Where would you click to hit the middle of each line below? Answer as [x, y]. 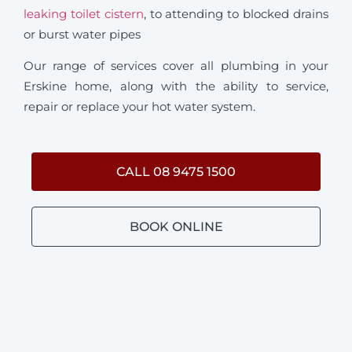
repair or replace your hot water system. [139, 107]
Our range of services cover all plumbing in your [176, 66]
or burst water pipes [82, 34]
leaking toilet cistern [84, 13]
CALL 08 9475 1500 [176, 171]
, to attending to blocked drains [236, 13]
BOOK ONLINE [176, 226]
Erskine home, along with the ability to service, [176, 86]
